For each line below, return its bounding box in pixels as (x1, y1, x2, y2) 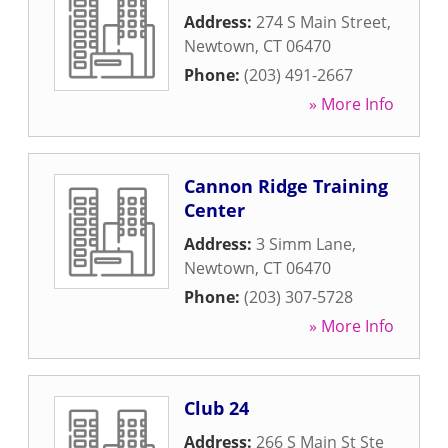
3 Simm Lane (256, 233, 352, 255)
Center (184, 198, 245, 222)
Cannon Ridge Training (184, 174, 388, 198)
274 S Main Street (256, 11, 387, 33)
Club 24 (184, 396, 249, 420)
